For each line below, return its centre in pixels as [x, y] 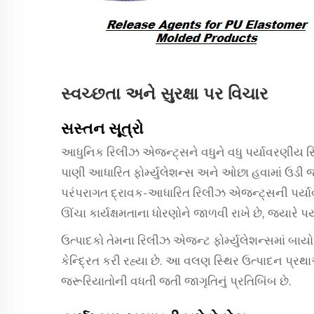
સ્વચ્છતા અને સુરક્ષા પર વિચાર [164, 94]
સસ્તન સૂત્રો [102, 129]
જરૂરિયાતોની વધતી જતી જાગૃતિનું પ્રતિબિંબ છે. [176, 281]
